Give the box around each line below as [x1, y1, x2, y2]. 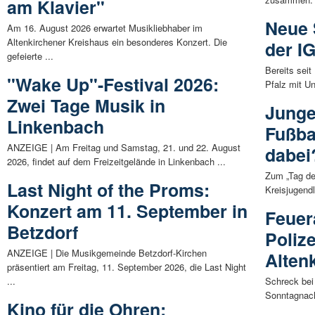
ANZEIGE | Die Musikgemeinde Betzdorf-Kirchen [7, 246, 207, 260]
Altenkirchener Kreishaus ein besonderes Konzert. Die [7, 35, 227, 49]
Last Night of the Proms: [7, 177, 210, 203]
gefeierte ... [7, 49, 53, 63]
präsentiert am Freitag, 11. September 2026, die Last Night [7, 260, 246, 274]
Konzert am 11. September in [7, 198, 247, 224]
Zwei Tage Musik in [7, 93, 165, 119]
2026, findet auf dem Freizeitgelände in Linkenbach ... [7, 155, 226, 169]
